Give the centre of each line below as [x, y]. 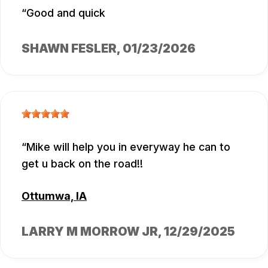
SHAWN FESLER [69, 49]
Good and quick [66, 13]
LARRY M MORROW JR [90, 232]
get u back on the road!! [82, 164]
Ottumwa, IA [54, 196]
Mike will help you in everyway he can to [128, 147]
